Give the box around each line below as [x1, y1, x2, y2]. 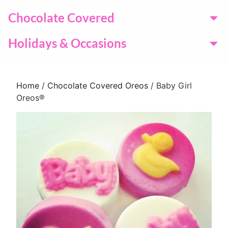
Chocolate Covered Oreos [47, 80, 149, 91]
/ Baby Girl [148, 80, 192, 91]
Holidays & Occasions [8, 35, 126, 50]
